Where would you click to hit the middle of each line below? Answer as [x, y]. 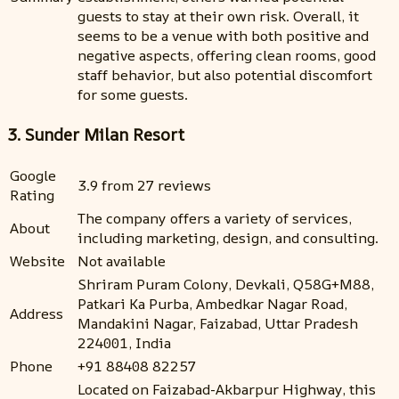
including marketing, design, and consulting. [228, 238]
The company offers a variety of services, [215, 219]
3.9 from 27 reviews [144, 186]
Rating [32, 195]
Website [37, 261]
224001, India [124, 343]
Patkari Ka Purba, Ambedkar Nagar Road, [212, 304]
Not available [122, 261]
